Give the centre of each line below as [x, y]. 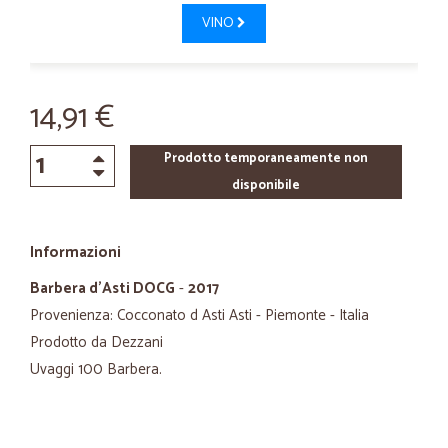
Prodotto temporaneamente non [265, 158]
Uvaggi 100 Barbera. [96, 369]
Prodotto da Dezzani [96, 342]
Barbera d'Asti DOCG [102, 288]
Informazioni [75, 252]
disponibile [265, 185]
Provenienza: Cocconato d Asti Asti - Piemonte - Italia [199, 315]
